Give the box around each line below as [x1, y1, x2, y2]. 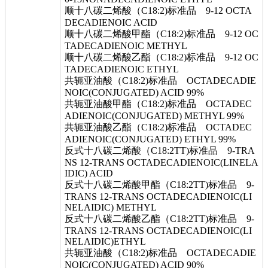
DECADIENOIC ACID [65, 17, 157, 28]
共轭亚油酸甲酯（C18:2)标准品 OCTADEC [65, 99, 252, 109]
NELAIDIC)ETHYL [65, 236, 146, 246]
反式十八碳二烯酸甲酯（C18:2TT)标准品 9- [65, 179, 254, 190]
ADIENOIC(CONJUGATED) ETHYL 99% [65, 134, 236, 144]
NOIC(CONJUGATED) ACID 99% [65, 87, 204, 98]
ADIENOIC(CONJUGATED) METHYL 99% [65, 111, 244, 121]
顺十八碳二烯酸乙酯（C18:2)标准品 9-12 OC [65, 52, 258, 62]
